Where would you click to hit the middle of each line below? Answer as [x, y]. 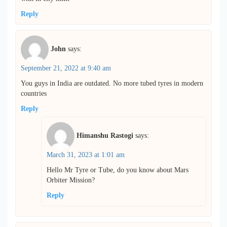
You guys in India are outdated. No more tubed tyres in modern [112, 84]
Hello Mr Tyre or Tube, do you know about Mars [118, 170]
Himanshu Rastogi [105, 136]
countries [34, 94]
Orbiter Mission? [71, 180]
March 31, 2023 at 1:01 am [86, 155]
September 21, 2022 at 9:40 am [66, 68]
